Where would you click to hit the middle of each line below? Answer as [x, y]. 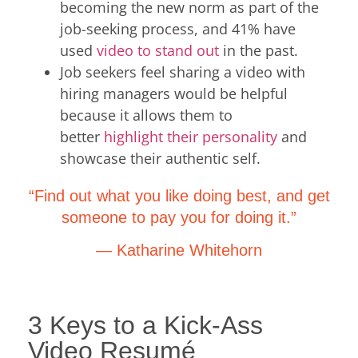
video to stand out [158, 50]
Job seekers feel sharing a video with [183, 72]
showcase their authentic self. [160, 158]
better [82, 136]
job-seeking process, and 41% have [178, 28]
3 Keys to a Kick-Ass [145, 326]
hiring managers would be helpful [174, 93]
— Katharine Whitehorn [179, 250]
